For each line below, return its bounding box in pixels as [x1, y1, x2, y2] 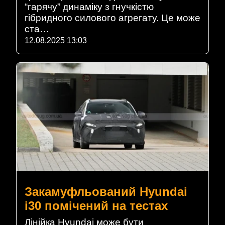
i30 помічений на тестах [25, 198, 168, 212]
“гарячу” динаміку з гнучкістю [25, 2, 154, 13]
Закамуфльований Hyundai [25, 184, 187, 198]
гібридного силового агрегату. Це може [25, 13, 200, 24]
